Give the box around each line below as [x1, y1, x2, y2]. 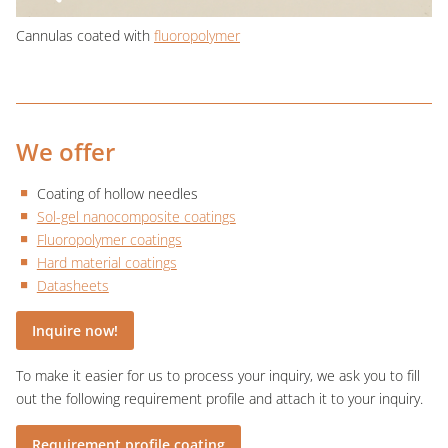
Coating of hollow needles [36, 183, 198, 203]
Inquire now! [32, 321, 118, 341]
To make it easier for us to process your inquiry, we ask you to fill [16, 366, 420, 386]
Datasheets [36, 275, 109, 295]
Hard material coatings [36, 252, 177, 272]
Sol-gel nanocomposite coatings [36, 206, 236, 226]
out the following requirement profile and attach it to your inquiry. [16, 389, 423, 409]
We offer [16, 135, 115, 169]
